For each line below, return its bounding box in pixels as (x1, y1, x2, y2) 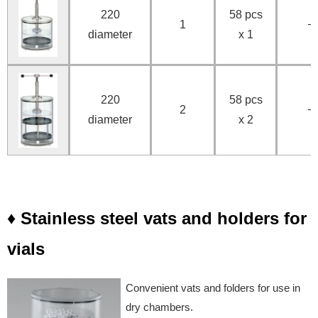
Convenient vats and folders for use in (126, 281, 300, 294)
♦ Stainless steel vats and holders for (7, 208, 307, 228)
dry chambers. (126, 300, 193, 313)
